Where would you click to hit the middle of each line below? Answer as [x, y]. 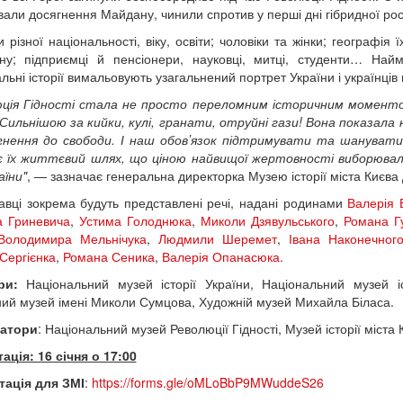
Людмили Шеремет [218, 238]
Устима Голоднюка [135, 220]
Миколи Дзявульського [268, 220]
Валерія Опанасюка [220, 256]
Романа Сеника [108, 256]
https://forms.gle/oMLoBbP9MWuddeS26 [209, 382]
